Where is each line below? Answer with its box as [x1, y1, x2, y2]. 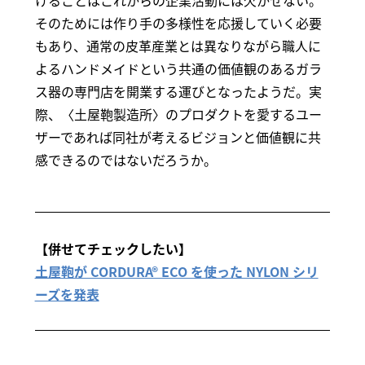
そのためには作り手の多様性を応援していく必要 [34, 13, 322, 33]
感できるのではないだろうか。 [34, 150, 217, 170]
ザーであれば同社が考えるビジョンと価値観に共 [34, 127, 321, 147]
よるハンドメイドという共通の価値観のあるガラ [34, 59, 322, 79]
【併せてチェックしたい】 [34, 239, 191, 259]
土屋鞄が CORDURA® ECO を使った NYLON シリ [34, 262, 319, 282]
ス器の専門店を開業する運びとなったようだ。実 [34, 81, 322, 102]
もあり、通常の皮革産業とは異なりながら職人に [34, 36, 321, 56]
